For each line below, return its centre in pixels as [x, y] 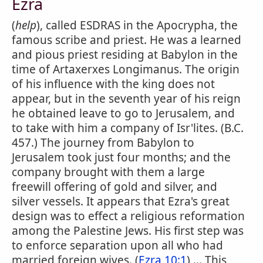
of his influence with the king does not [113, 84]
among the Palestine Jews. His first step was [128, 231]
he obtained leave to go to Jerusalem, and [123, 113]
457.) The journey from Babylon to [103, 143]
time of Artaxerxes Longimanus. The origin [126, 69]
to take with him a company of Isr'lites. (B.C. [128, 128]
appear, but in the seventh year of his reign [126, 99]
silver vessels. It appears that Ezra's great [121, 201]
